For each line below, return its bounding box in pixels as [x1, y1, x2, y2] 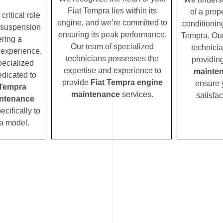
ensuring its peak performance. [58, 30, 167, 39]
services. [120, 90, 153, 99]
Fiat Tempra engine [90, 78, 163, 87]
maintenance [71, 90, 120, 99]
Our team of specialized [71, 42, 154, 51]
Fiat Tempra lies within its [68, 6, 157, 15]
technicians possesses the [66, 54, 159, 63]
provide [62, 78, 91, 87]
